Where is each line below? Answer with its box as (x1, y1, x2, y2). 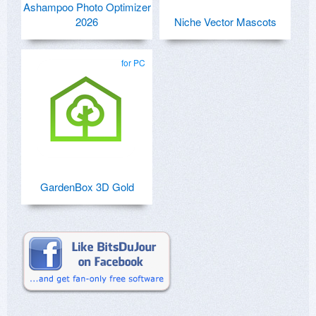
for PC (121, 56, 145, 69)
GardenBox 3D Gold (39, 179, 134, 195)
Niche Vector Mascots (174, 14, 276, 30)
